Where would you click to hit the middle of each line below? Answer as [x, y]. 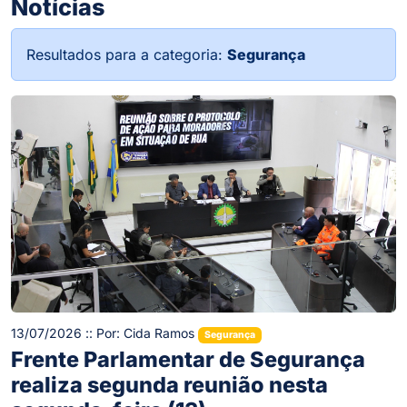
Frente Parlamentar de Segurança [188, 359]
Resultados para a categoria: [127, 55]
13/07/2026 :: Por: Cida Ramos [104, 333]
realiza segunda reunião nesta [169, 384]
